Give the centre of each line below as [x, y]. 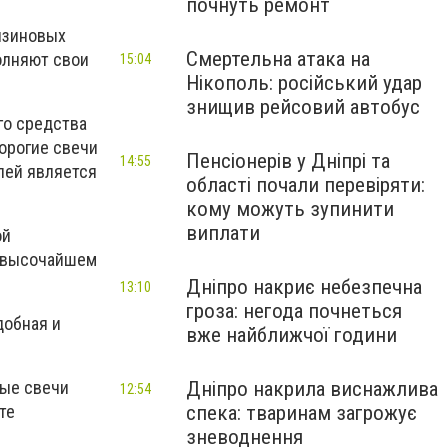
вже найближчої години [291, 335]
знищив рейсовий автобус [303, 107]
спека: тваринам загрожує [301, 413]
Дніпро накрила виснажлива [312, 389]
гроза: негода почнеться [294, 311]
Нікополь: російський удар [304, 83]
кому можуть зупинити [290, 209]
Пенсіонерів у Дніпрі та [288, 161]
